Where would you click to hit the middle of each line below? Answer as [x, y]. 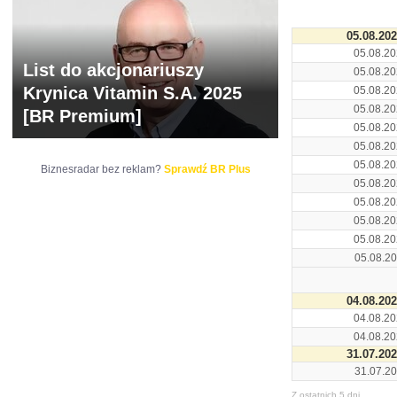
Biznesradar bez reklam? [102, 169]
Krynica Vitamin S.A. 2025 [132, 93]
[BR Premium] [82, 116]
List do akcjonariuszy [113, 70]
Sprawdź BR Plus [207, 169]
